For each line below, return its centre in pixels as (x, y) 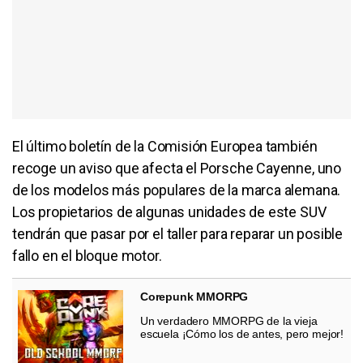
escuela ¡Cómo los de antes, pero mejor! (242, 333)
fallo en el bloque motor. (87, 255)
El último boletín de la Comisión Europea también (165, 146)
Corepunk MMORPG (194, 296)
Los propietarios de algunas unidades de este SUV (169, 211)
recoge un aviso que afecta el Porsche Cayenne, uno (177, 168)
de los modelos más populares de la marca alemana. (177, 190)
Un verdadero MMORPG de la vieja (229, 320)
